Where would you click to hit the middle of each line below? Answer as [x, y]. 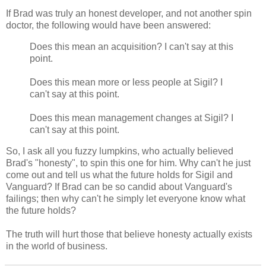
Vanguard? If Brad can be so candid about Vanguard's [119, 186]
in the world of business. [57, 246]
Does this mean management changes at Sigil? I [132, 118]
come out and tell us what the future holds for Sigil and [119, 175]
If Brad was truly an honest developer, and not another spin [129, 14]
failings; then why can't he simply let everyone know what [126, 198]
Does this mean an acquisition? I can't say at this [132, 46]
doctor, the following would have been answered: [108, 26]
